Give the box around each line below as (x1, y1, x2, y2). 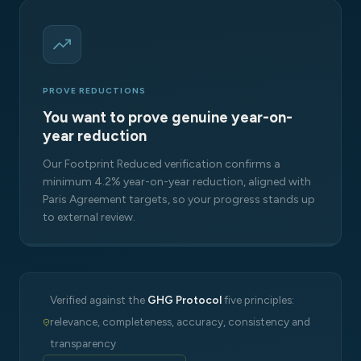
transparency (50, 337, 117, 351)
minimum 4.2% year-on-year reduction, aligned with (43, 175, 311, 189)
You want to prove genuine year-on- (43, 109, 293, 127)
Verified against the (50, 293, 148, 307)
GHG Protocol (147, 293, 222, 307)
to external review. (43, 210, 135, 225)
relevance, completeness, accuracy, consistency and (50, 315, 311, 329)
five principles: (222, 293, 295, 307)
